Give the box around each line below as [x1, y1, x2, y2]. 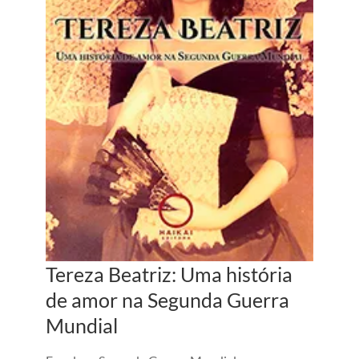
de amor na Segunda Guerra [45, 288, 289, 313]
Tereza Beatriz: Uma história [45, 262, 292, 287]
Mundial [45, 313, 118, 338]
